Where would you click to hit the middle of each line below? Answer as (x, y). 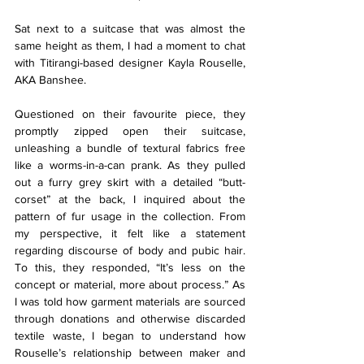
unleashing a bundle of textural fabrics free (130, 148)
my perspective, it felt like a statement (130, 234)
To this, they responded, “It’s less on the (130, 268)
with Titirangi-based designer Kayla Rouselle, (130, 63)
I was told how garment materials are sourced (130, 302)
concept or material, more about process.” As (130, 285)
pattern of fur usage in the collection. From (130, 217)
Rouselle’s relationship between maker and (130, 353)
